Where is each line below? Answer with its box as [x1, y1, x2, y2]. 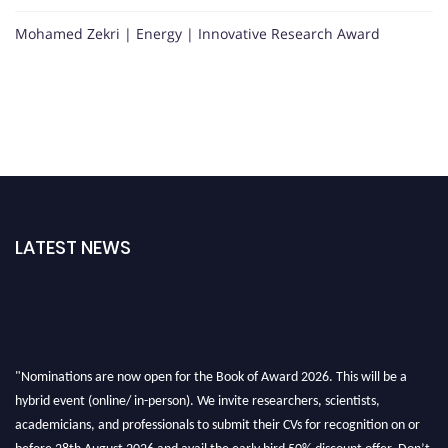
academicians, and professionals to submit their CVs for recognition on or [15, 411, 420, 427]
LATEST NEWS [15, 235, 131, 261]
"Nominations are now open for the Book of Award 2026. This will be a [15, 363, 407, 379]
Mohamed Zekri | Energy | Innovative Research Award [15, 24, 380, 44]
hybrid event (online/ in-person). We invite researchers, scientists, [15, 387, 380, 403]
